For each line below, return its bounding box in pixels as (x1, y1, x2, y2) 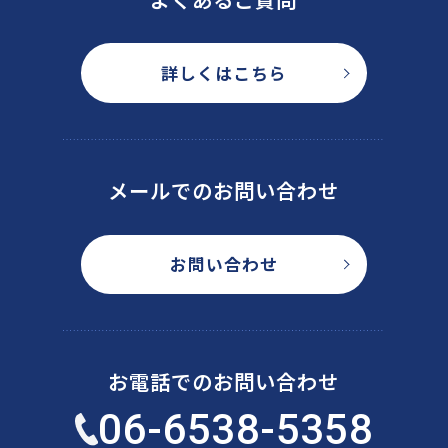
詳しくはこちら (160, 60, 287, 85)
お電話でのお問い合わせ (108, 366, 340, 397)
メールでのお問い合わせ (108, 174, 340, 205)
